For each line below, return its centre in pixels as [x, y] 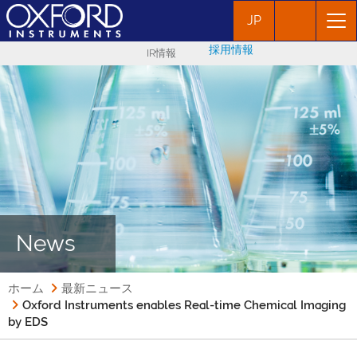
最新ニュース [97, 288]
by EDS [28, 322]
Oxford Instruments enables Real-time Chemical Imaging [184, 305]
